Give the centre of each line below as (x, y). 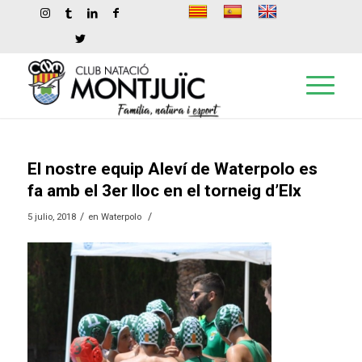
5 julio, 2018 (51, 217)
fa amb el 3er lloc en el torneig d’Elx (164, 191)
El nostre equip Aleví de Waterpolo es (172, 169)
